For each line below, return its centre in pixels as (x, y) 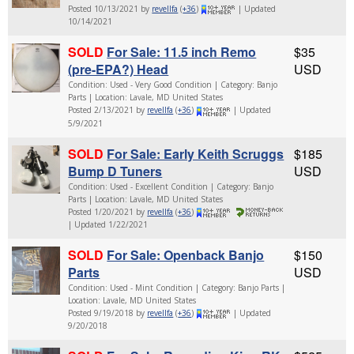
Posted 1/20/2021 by (108, 211)
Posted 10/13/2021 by (110, 8)
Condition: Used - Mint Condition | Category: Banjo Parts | (177, 287)
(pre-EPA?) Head (119, 70)
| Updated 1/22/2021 (108, 224)
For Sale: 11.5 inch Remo (182, 52)
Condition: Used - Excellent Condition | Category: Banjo (171, 186)
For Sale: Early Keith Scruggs (196, 153)
